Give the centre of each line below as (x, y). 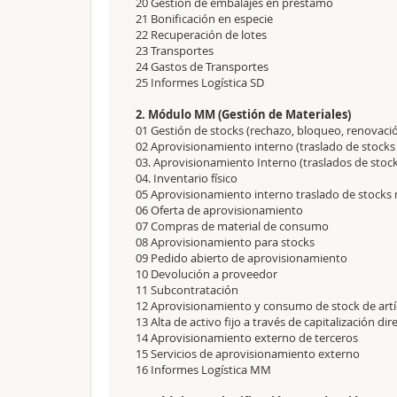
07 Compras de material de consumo (232, 226)
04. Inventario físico (187, 178)
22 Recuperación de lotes (201, 35)
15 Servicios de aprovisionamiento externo (248, 354)
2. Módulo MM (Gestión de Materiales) (243, 114)
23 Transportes (176, 51)
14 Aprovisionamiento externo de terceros (247, 338)
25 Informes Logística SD (200, 82)
